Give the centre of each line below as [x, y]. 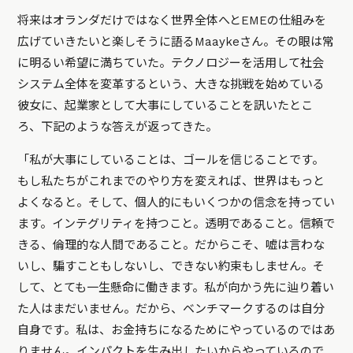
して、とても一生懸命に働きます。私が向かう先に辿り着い [176, 288]
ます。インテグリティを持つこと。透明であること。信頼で [176, 224]
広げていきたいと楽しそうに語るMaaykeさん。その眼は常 [176, 42]
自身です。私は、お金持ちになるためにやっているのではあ [176, 331]
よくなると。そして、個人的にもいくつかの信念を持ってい [176, 203]
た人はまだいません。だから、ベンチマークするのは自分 [171, 309]
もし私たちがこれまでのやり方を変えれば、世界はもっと [171, 182]
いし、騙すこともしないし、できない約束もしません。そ [171, 267]
